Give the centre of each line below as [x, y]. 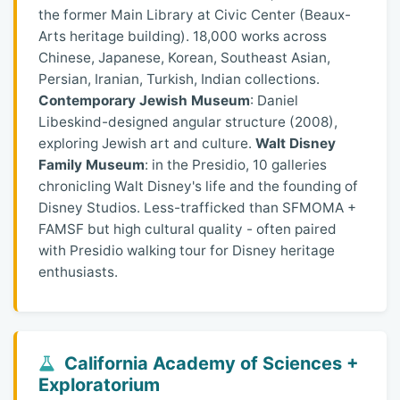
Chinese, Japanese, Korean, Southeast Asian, [184, 58]
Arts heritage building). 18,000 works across [183, 37]
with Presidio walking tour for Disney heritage [187, 251]
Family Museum [92, 165]
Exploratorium [99, 385]
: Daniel [274, 101]
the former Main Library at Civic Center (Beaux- [195, 15]
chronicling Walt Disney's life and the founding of [198, 187]
